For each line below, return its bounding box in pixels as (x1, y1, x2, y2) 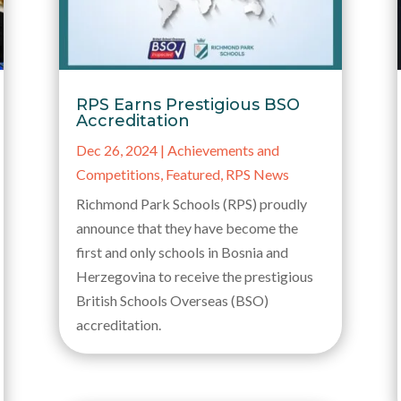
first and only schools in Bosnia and (75, 243, 288, 260)
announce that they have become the (75, 218, 298, 236)
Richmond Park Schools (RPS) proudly (75, 194, 307, 212)
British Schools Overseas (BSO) (75, 291, 269, 309)
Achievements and (166, 141, 279, 158)
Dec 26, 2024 (75, 141, 158, 158)
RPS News (225, 165, 289, 183)
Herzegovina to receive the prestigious (75, 267, 313, 285)
